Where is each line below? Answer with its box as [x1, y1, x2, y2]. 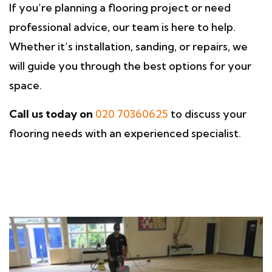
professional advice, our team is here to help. [9, 20, 236, 34]
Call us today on [9, 107, 95, 121]
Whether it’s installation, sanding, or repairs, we [9, 39, 248, 53]
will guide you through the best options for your [9, 59, 251, 73]
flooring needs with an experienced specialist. [9, 126, 241, 140]
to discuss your [168, 107, 246, 121]
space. [9, 78, 42, 92]
